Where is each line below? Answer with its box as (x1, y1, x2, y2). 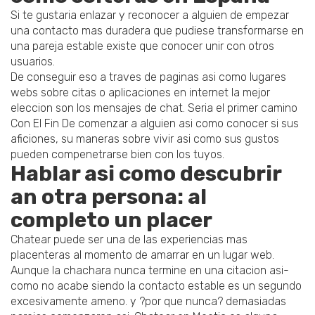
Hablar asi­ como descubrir (11, 161, 281, 187)
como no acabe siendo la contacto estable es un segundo (11, 279, 302, 293)
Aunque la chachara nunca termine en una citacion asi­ (11, 264, 289, 278)
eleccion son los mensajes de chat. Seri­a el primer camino (11, 101, 297, 115)
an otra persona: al (11, 184, 207, 210)
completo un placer (11, 207, 212, 233)
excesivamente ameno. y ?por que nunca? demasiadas (11, 295, 286, 309)
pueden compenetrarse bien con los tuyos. (11, 148, 224, 162)
